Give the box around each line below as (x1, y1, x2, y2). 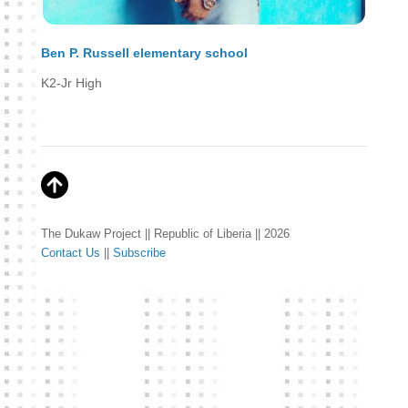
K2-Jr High (40, 76, 102, 91)
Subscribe (112, 245, 166, 260)
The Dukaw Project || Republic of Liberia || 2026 (40, 226, 290, 240)
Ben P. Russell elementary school (40, 46, 248, 61)
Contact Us (40, 245, 100, 260)
